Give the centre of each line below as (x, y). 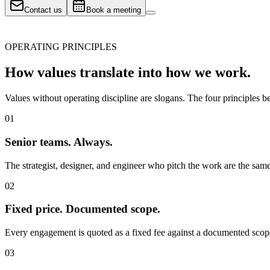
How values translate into (83, 73)
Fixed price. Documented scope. (83, 209)
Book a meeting (114, 10)
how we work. (208, 73)
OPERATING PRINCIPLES (61, 47)
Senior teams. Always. (59, 142)
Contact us (43, 10)
